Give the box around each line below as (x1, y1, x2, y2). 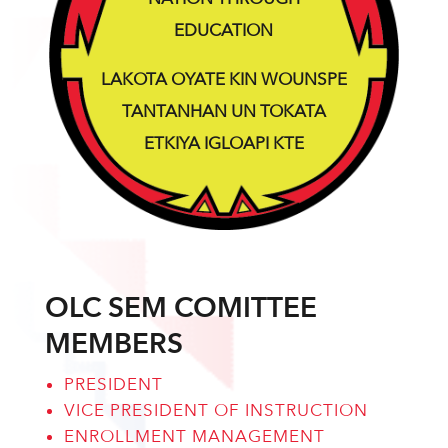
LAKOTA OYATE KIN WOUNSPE (100, 69, 347, 90)
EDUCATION (174, 20, 274, 41)
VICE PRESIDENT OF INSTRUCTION (63, 400, 368, 421)
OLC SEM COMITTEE (44, 290, 317, 325)
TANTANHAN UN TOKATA (121, 101, 326, 122)
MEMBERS (44, 326, 183, 361)
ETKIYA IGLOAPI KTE (143, 133, 304, 154)
